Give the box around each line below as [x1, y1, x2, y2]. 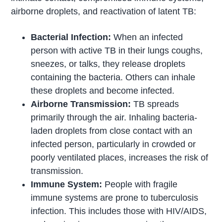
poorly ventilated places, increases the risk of [31, 153, 209, 163]
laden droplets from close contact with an [31, 126, 193, 136]
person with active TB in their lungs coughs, [31, 46, 203, 56]
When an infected [113, 32, 183, 43]
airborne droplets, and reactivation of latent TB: [11, 6, 197, 17]
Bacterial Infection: [31, 32, 114, 43]
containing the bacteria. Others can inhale [31, 72, 196, 83]
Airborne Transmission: [31, 99, 134, 110]
